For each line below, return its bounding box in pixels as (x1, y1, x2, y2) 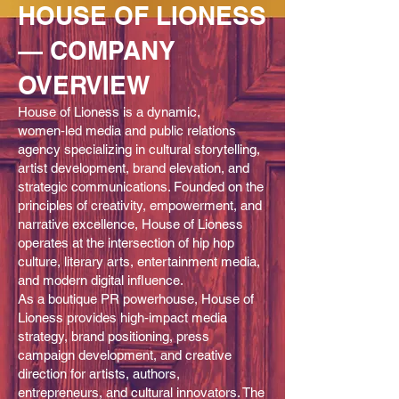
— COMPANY (18, 35, 175, 65)
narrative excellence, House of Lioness (18, 216, 243, 232)
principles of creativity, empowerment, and (18, 197, 262, 213)
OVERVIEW (18, 69, 150, 100)
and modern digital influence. (18, 272, 183, 288)
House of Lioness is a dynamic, (18, 103, 200, 119)
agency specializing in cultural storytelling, (18, 141, 260, 157)
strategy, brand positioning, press (18, 328, 209, 344)
